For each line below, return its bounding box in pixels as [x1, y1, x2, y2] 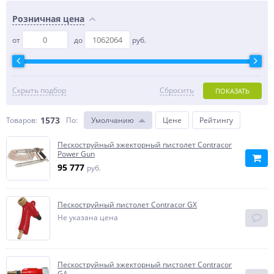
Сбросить [160, 85, 194, 95]
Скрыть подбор [12, 85, 66, 95]
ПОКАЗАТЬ [215, 86, 250, 95]
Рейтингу [199, 115, 233, 125]
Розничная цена [12, 13, 84, 24]
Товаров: [6, 115, 37, 125]
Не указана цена [57, 212, 118, 223]
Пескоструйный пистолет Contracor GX [57, 199, 197, 210]
